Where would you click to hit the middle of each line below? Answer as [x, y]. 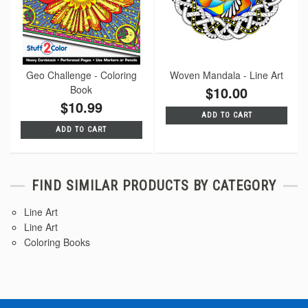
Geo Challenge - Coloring [81, 75]
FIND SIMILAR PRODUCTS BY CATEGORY [154, 185]
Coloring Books [57, 242]
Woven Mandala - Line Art [227, 75]
